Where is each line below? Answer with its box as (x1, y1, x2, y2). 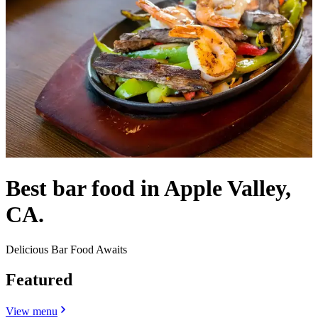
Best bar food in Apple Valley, (6, 175, 291, 202)
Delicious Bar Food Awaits (6, 243, 127, 256)
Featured (6, 270, 72, 289)
